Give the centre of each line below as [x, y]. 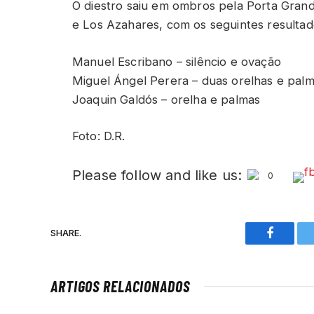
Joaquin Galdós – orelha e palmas [166, 99]
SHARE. [66, 233]
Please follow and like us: [157, 175]
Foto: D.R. [99, 136]
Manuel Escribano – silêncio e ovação [177, 61]
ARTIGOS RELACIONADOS [120, 286]
